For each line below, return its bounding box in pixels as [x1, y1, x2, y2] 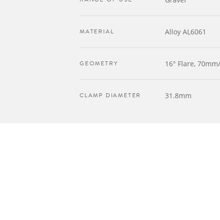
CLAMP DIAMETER [80, 91, 141, 100]
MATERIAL [80, 27, 114, 36]
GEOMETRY [80, 59, 118, 68]
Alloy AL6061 [165, 27, 206, 36]
